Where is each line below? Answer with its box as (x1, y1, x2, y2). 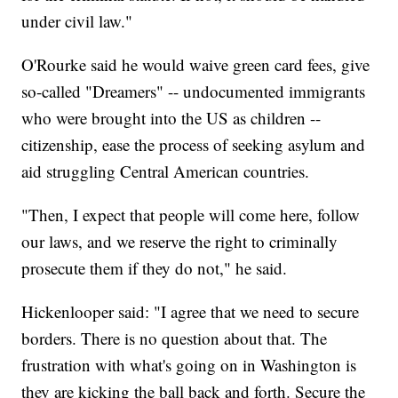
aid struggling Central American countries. (21, 160, 310, 183)
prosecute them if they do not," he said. (21, 257, 288, 280)
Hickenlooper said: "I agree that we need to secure (21, 300, 360, 323)
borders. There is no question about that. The (21, 327, 328, 350)
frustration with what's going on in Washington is (21, 354, 357, 377)
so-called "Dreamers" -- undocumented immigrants (21, 80, 366, 103)
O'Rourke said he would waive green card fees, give (21, 53, 370, 76)
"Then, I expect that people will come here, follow (21, 203, 361, 227)
